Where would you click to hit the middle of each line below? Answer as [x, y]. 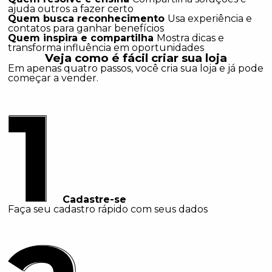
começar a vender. [53, 78]
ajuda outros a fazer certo [71, 9]
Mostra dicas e [191, 38]
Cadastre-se [95, 200]
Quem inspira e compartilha [83, 38]
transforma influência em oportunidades [106, 48]
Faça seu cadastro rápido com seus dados [108, 209]
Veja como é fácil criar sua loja [136, 58]
